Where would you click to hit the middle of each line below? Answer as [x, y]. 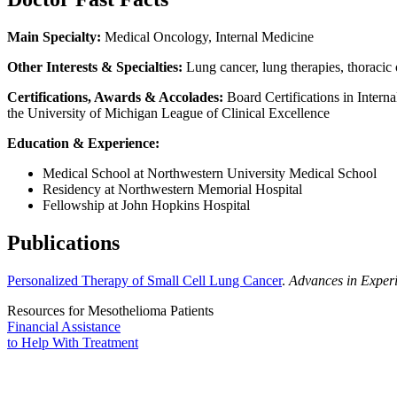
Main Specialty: [54, 37]
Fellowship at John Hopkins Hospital [146, 206]
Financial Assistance [64, 326]
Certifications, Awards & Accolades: [115, 97]
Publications [63, 243]
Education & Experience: [83, 144]
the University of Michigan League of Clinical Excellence [168, 113]
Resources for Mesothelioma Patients [110, 310]
